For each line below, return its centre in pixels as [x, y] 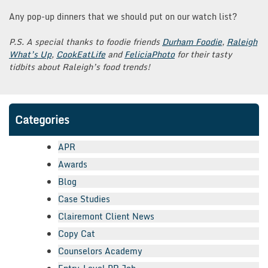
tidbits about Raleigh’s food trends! [80, 66]
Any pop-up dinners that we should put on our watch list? [123, 16]
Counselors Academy [100, 251]
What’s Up [30, 54]
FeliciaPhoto [150, 54]
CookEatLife [81, 54]
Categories [42, 119]
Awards [73, 164]
